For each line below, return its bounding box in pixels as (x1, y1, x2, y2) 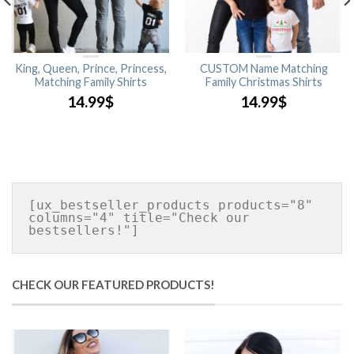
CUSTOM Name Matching (199, 62, 328, 75)
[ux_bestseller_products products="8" (28, 198, 313, 213)
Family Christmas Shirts (205, 75, 322, 88)
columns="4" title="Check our (28, 210, 250, 225)
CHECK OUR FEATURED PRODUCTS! (12, 277, 215, 292)
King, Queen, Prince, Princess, (14, 62, 167, 75)
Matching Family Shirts (34, 75, 147, 88)
